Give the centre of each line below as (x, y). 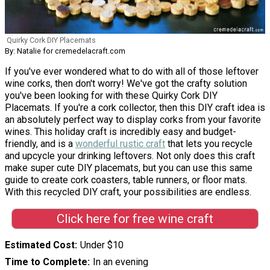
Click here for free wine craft (135, 219)
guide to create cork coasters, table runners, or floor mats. (126, 180)
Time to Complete (46, 262)
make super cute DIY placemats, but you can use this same (129, 168)
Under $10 (102, 245)
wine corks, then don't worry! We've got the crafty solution (126, 84)
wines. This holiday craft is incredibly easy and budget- (121, 132)
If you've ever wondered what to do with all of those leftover (132, 72)
